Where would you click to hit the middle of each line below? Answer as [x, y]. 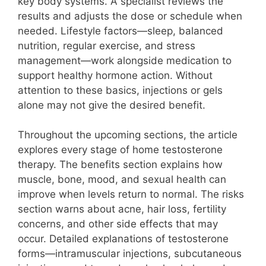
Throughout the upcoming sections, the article [128, 135]
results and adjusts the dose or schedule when [130, 16]
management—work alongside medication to [125, 60]
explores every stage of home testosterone [120, 150]
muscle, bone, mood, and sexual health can [122, 180]
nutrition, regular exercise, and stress [107, 45]
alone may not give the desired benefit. [112, 105]
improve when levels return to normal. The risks [131, 194]
